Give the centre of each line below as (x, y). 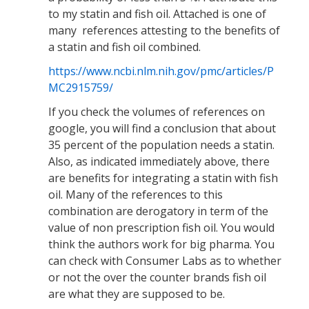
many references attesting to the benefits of (164, 30)
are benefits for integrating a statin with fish (163, 178)
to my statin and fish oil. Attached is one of (157, 14)
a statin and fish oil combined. (124, 47)
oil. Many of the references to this (136, 195)
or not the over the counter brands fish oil (157, 277)
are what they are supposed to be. (137, 294)
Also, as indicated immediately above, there (159, 161)
